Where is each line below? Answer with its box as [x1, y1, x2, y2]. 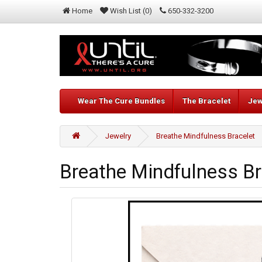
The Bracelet [182, 96, 230, 106]
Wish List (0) [110, 6, 152, 15]
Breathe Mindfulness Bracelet [156, 132, 255, 141]
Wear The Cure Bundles [78, 96, 165, 106]
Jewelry [105, 132, 131, 141]
